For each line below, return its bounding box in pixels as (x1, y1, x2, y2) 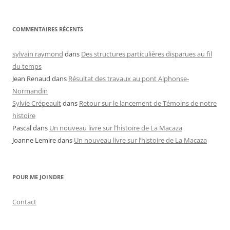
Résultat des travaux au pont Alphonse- (68, 74, 189, 84)
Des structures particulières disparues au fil (81, 49, 212, 59)
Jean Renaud (12, 74, 50, 84)
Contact (12, 197, 36, 207)
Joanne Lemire (12, 136, 56, 145)
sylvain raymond (12, 49, 63, 59)
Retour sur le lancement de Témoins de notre (79, 99, 217, 108)
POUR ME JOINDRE (12, 173, 64, 181)
